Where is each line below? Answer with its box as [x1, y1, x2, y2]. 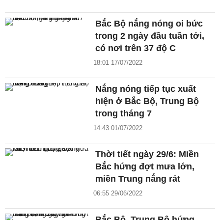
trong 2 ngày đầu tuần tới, [95, 31, 205, 41]
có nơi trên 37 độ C [95, 43, 176, 54]
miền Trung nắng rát [95, 174, 181, 184]
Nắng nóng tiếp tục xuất [95, 84, 196, 94]
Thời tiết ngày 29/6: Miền [95, 149, 199, 160]
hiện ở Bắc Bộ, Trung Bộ [95, 96, 199, 107]
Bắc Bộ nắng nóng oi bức [95, 19, 203, 29]
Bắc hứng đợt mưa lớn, [95, 162, 195, 172]
